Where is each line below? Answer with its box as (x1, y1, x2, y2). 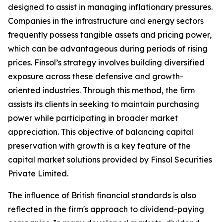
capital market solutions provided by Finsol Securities (8, 155, 212, 165)
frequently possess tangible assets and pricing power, (8, 30, 212, 40)
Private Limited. (8, 168, 68, 179)
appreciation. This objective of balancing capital (8, 127, 193, 137)
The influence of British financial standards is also (8, 190, 196, 201)
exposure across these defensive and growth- (8, 71, 183, 82)
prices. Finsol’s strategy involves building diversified (8, 57, 205, 68)
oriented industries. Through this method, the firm (8, 85, 195, 96)
